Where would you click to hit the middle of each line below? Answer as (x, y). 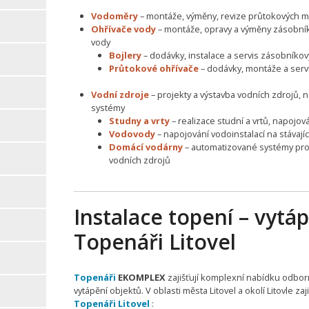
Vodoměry (115, 16)
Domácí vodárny (146, 147)
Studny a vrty (139, 121)
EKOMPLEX (141, 278)
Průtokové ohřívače (153, 68)
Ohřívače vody (124, 29)
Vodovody (132, 134)
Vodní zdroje (120, 94)
